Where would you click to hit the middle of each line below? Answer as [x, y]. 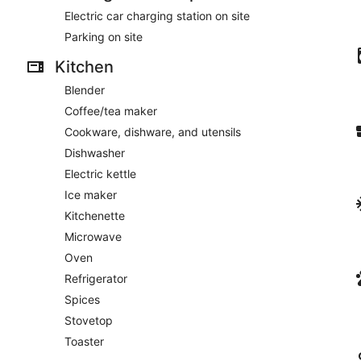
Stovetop [89, 320]
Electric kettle [100, 174]
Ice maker [91, 195]
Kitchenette [95, 216]
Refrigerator [96, 278]
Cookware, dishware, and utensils [153, 132]
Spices [82, 299]
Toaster [84, 341]
